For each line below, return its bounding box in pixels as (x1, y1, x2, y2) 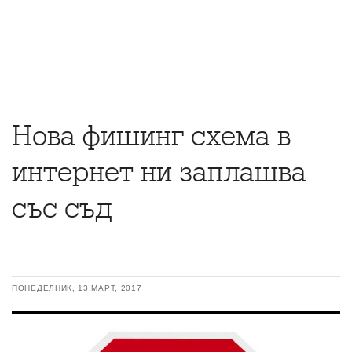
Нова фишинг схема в (12, 119, 291, 152)
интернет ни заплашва (12, 156, 306, 189)
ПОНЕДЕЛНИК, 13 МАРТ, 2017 (12, 284, 142, 292)
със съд (12, 192, 112, 225)
